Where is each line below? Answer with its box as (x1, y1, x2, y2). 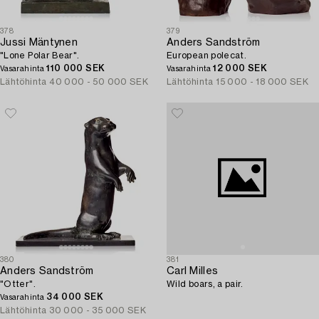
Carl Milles (167, 266, 219, 276)
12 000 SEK (213, 64, 267, 73)
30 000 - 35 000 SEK (49, 306, 147, 315)
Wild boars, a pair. (167, 280, 244, 288)
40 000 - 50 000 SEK (49, 78, 149, 86)
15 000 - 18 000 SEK (216, 78, 309, 86)
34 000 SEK (46, 293, 103, 301)
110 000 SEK (46, 64, 105, 73)
